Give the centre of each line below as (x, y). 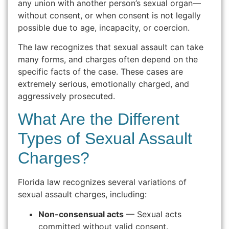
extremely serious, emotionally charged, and (104, 84)
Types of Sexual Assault (105, 139)
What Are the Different (99, 119)
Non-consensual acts (81, 214)
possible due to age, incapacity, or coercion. (104, 27)
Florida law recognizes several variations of (102, 182)
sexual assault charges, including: (82, 194)
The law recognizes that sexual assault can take (111, 47)
